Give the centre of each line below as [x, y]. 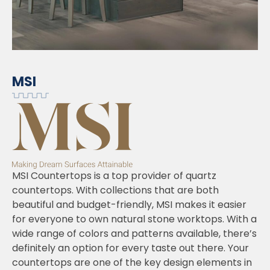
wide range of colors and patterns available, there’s [134, 233]
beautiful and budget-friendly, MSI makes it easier [129, 204]
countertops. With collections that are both [115, 190]
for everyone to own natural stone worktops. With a [134, 219]
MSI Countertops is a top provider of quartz [114, 175]
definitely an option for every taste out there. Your [130, 248]
